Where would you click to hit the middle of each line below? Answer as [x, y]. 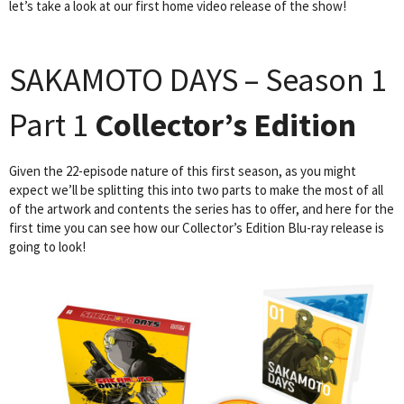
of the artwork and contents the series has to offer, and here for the [202, 209]
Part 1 [52, 125]
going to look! [47, 247]
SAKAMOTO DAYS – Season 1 [198, 80]
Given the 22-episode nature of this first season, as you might [183, 171]
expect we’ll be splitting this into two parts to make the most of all [196, 190]
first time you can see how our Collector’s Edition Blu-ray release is [197, 228]
